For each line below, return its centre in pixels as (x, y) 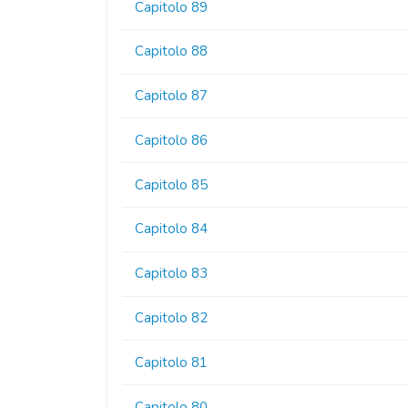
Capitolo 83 (172, 274)
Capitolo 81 (172, 362)
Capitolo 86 (172, 140)
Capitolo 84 (172, 229)
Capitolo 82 (172, 317)
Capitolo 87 (172, 96)
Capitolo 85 (172, 184)
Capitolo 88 (172, 51)
